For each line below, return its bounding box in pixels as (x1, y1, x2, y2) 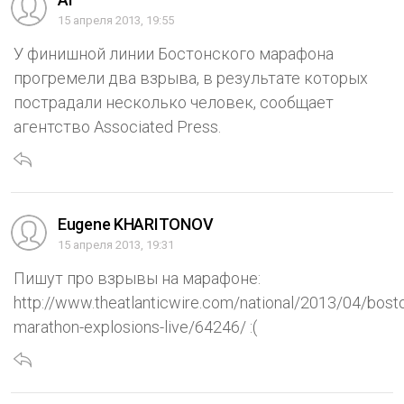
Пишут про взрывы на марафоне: (14, 268, 261, 288)
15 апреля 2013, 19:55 (58, 13, 174, 27)
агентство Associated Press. (14, 116, 221, 136)
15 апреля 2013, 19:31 (58, 237, 174, 252)
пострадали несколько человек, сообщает (14, 92, 334, 112)
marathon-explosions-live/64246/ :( (14, 317, 257, 336)
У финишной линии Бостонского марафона (14, 43, 334, 63)
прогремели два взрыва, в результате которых (14, 68, 368, 87)
